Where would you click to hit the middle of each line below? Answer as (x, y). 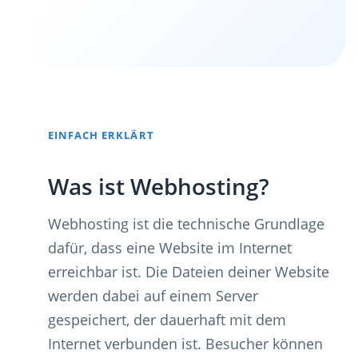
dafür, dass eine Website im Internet (170, 247)
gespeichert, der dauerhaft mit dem (167, 319)
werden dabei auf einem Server (153, 295)
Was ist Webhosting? (159, 186)
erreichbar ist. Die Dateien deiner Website (189, 271)
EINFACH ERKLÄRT (101, 135)
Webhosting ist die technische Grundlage (186, 223)
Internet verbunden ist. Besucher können (185, 343)
